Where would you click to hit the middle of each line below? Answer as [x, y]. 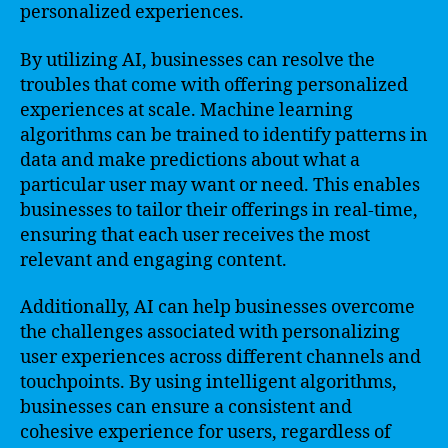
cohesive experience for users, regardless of [205, 432]
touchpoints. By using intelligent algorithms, [208, 382]
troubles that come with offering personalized [214, 85]
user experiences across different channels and [220, 357]
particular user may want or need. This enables [220, 185]
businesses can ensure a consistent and [186, 407]
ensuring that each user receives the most [195, 235]
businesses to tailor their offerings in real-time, [219, 210]
